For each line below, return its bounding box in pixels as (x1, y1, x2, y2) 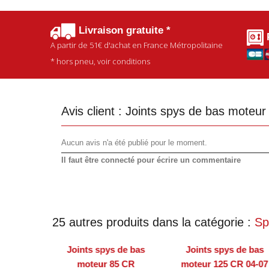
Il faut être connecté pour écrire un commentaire (61, 155, 241, 165)
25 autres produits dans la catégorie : (52, 215, 255, 229)
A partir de (50, 39, 90, 50)
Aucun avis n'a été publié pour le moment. (61, 138, 207, 147)
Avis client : (61, 104, 125, 118)
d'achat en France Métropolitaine (102, 39, 223, 50)
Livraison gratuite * (76, 25, 171, 37)
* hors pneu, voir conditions (50, 55, 151, 67)
